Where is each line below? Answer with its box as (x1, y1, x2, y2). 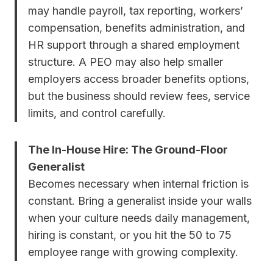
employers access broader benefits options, (28, 73, 249, 86)
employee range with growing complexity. (28, 246, 238, 259)
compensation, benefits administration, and (28, 21, 245, 35)
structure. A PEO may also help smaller (28, 55, 223, 69)
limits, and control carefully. (28, 107, 166, 120)
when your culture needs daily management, (28, 211, 250, 225)
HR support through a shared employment (28, 38, 239, 52)
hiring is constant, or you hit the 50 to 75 (28, 229, 232, 242)
